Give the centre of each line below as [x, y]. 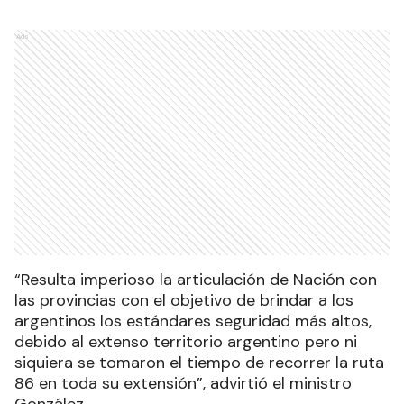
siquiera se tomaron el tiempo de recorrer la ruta [199, 363]
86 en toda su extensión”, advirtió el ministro [183, 384]
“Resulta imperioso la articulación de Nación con [196, 280]
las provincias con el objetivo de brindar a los [184, 301]
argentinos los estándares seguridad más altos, [193, 321]
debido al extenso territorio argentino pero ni [186, 342]
